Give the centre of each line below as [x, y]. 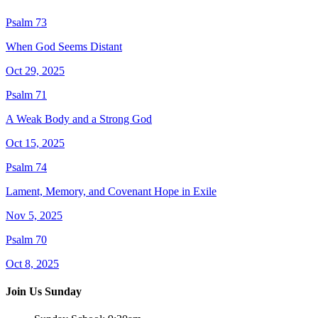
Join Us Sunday [44, 292]
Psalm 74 [26, 167]
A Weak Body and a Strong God [79, 119]
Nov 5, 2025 [34, 215]
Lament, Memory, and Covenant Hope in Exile [111, 191]
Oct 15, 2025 [35, 143]
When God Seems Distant [64, 46]
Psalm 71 [26, 94]
